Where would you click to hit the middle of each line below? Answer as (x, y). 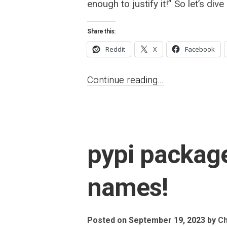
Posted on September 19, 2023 (146, 220)
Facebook (200, 49)
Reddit (115, 49)
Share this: (101, 31)
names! (128, 187)
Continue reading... (125, 80)
